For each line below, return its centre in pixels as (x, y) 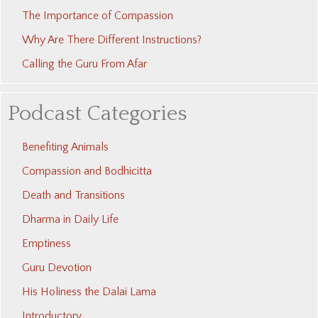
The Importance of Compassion (98, 16)
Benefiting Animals (65, 147)
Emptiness (46, 244)
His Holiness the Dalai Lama (89, 292)
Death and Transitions (73, 196)
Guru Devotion (57, 268)
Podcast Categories (97, 114)
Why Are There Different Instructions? (112, 40)
